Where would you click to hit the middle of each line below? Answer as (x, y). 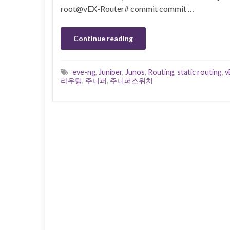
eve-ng (84, 72)
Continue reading (103, 38)
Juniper (110, 72)
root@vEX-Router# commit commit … (127, 8)
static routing (199, 72)
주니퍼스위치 (131, 80)
